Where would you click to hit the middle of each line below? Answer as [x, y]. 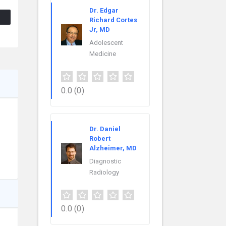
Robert [100, 138]
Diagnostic [105, 161]
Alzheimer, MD [113, 148]
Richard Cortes [113, 20]
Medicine [103, 53]
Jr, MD [100, 29]
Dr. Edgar [104, 10]
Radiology [104, 172]
